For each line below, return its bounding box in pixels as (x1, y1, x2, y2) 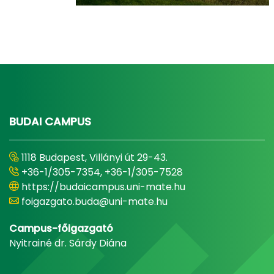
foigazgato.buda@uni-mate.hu (21, 194, 168, 209)
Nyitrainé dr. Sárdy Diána (9, 236, 127, 251)
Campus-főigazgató (9, 221, 113, 236)
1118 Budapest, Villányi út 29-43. (21, 150, 168, 165)
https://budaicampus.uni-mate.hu (21, 180, 185, 194)
